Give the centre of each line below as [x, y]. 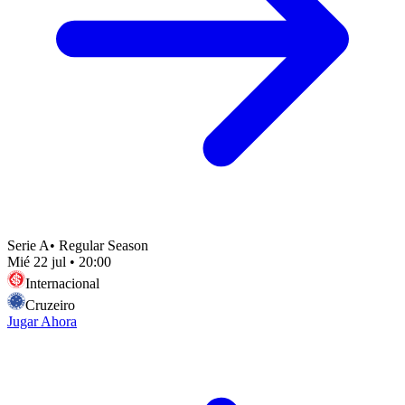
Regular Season [104, 245]
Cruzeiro [50, 305]
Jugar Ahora [42, 321]
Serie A [28, 245]
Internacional [62, 283]
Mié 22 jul [37, 261]
